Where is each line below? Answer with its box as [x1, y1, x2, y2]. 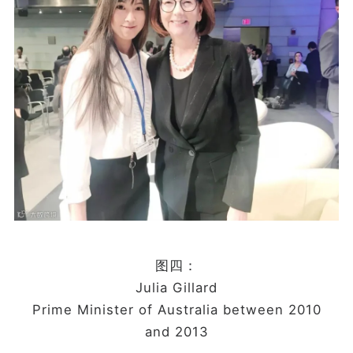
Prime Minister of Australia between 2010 [32, 302, 321, 318]
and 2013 [144, 324, 209, 340]
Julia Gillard [136, 280, 217, 296]
